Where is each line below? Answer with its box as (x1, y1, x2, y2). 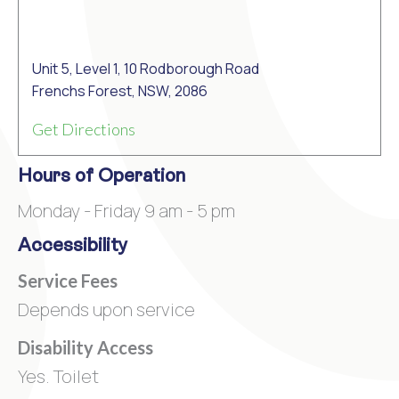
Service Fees (18, 269, 118, 291)
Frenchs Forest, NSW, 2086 (32, 80, 208, 101)
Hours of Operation (18, 165, 185, 187)
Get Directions (32, 118, 135, 139)
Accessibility (18, 234, 127, 256)
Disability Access (18, 336, 153, 358)
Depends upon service (18, 297, 195, 322)
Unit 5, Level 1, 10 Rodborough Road (32, 58, 259, 78)
